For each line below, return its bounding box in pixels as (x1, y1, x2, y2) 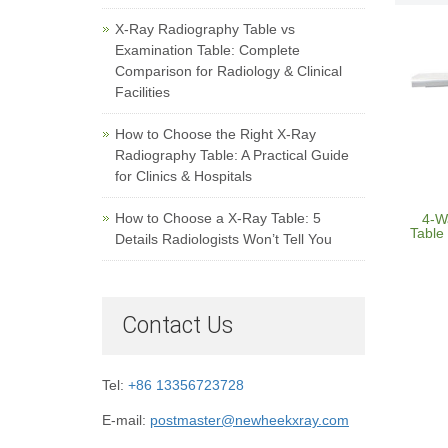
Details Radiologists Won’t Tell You (115, 231, 332, 247)
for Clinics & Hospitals (115, 168, 252, 184)
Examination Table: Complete (115, 42, 300, 58)
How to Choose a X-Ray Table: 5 (115, 210, 321, 226)
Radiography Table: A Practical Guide (115, 147, 349, 163)
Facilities (115, 84, 170, 100)
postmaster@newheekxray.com (150, 412, 349, 428)
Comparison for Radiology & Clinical (115, 63, 342, 79)
